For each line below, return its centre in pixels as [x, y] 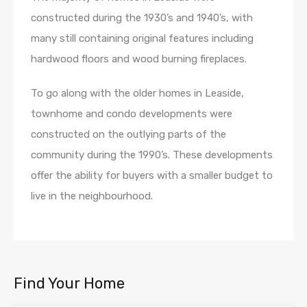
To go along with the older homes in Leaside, [137, 94]
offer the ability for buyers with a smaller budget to [152, 176]
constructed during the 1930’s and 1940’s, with [142, 18]
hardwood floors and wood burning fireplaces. [139, 59]
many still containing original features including [142, 39]
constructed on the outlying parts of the [128, 135]
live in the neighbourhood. [92, 196]
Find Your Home [69, 284]
